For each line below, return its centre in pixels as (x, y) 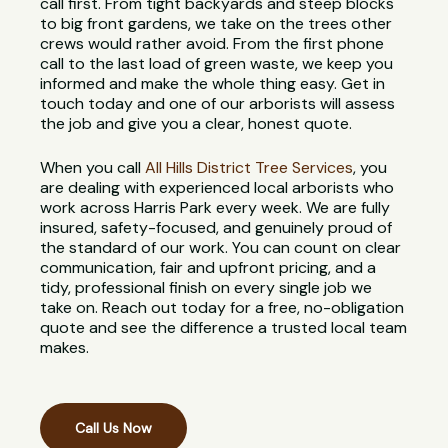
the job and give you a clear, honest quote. (196, 124)
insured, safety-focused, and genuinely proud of (216, 228)
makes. (65, 348)
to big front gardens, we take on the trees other (216, 24)
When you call (93, 168)
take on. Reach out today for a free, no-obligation (222, 308)
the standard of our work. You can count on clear (221, 248)
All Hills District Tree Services (249, 168)
